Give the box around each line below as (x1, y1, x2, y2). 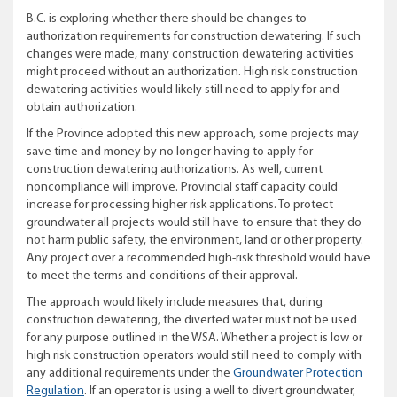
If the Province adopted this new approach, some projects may (27, 128, 359, 141)
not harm (27, 234, 74, 247)
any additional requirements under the (27, 367, 233, 380)
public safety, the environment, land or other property (74, 234, 361, 247)
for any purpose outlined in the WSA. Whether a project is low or (27, 331, 362, 345)
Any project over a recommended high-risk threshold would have (27, 252, 370, 265)
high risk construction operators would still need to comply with (27, 349, 362, 362)
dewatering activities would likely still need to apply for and (27, 83, 339, 97)
